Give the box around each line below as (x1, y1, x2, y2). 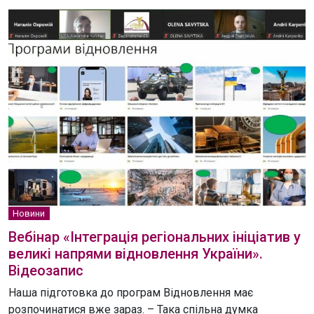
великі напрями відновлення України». (8, 245, 263, 263)
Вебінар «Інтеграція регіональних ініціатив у (8, 228, 301, 246)
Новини (13, 208, 46, 219)
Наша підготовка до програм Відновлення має (8, 286, 253, 300)
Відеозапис (8, 262, 83, 280)
